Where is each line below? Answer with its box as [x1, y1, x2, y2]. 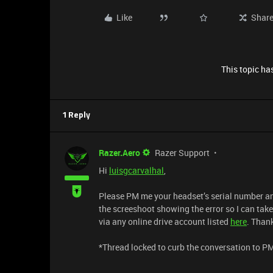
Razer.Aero [99, 147, 140, 158]
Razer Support [155, 147, 210, 158]
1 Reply [62, 112, 90, 119]
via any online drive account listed [99, 216, 230, 227]
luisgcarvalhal [109, 165, 164, 176]
